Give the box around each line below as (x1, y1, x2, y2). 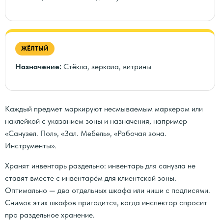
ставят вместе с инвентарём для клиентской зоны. (5, 173, 176, 183)
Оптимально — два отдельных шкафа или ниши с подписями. (5, 186, 210, 195)
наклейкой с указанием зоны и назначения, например (5, 116, 187, 126)
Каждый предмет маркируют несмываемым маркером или (5, 104, 203, 113)
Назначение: (15, 62, 61, 71)
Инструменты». (5, 141, 56, 150)
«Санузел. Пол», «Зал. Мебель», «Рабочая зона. (5, 129, 166, 138)
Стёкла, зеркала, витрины (61, 62, 151, 71)
